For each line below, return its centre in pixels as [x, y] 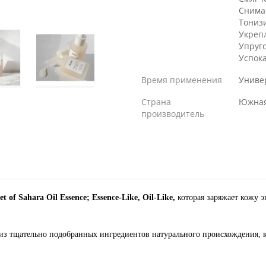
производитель [173, 114]
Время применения [182, 80]
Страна [156, 102]
